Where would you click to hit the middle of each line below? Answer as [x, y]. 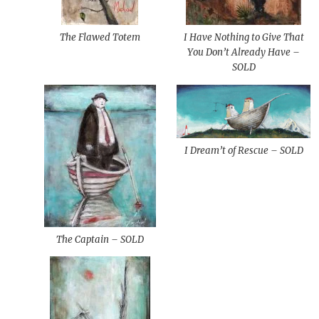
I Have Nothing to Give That [244, 37]
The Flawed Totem [100, 37]
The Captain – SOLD [100, 239]
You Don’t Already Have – [244, 52]
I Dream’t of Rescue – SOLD [244, 151]
